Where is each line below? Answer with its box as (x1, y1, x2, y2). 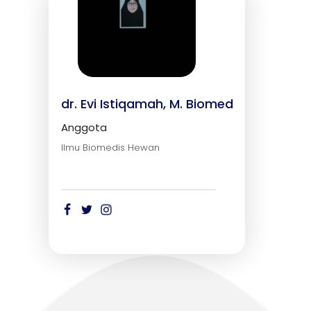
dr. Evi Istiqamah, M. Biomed (60, 94, 233, 112)
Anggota (60, 119, 107, 135)
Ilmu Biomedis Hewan (60, 140, 160, 154)
